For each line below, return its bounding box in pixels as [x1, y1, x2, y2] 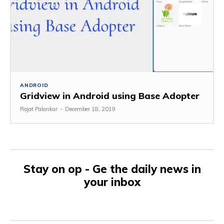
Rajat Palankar [20, 105, 57, 113]
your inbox [83, 175, 140, 189]
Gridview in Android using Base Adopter [20, 90, 199, 102]
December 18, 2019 [65, 105, 115, 113]
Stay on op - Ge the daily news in [23, 162, 201, 176]
